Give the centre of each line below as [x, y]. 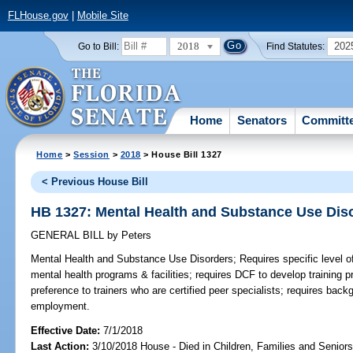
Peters [135, 236]
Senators [262, 120]
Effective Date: [67, 330]
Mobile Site [102, 16]
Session [92, 154]
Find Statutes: [296, 46]
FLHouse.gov [38, 16]
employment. [61, 307]
